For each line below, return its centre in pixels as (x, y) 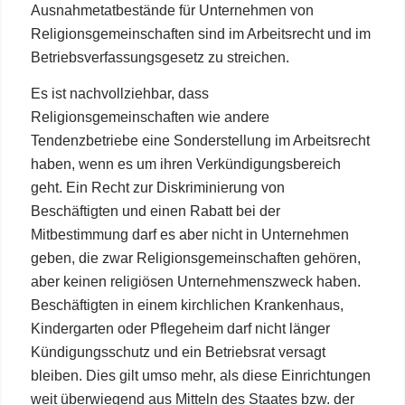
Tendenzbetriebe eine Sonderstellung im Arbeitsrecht (200, 140)
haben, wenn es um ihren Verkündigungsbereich (185, 164)
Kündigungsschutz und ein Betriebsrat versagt (178, 352)
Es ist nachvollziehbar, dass (119, 93)
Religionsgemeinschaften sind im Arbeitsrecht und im (200, 34)
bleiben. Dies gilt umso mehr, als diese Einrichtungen (200, 375)
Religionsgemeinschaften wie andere (150, 117)
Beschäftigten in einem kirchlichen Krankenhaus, (187, 305)
